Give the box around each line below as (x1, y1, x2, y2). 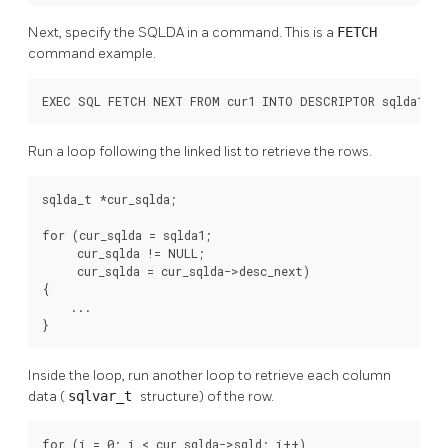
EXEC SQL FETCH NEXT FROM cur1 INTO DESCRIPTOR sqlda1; (42, 93, 431, 110)
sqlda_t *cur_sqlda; (42, 191, 177, 208)
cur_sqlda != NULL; (42, 245, 205, 262)
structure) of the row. (140, 388, 274, 406)
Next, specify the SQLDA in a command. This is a (28, 24, 337, 42)
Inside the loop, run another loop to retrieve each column (28, 367, 391, 385)
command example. (28, 45, 156, 63)
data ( (28, 388, 68, 406)
